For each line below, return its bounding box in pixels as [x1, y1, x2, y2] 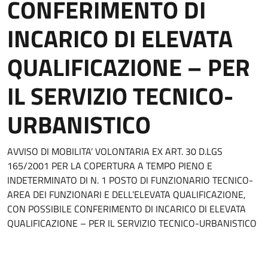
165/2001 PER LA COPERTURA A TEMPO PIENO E [7, 159, 212, 173]
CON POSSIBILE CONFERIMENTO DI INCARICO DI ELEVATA [7, 202, 246, 216]
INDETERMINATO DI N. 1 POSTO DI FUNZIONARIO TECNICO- [7, 173, 253, 187]
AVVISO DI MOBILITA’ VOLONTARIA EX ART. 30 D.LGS [7, 144, 223, 159]
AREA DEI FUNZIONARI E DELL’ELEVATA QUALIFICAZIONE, [7, 187, 246, 202]
